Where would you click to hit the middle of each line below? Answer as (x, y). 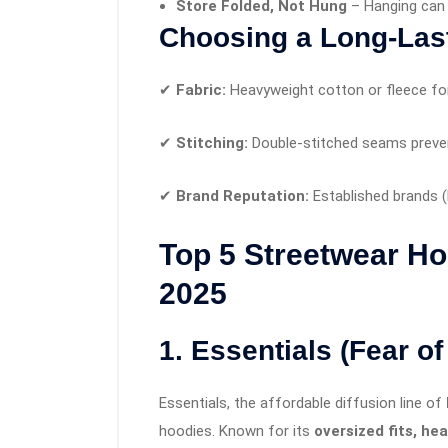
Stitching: (212, 143)
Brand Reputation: (242, 196)
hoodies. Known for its (236, 431)
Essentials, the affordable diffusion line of (302, 403)
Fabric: (201, 90)
